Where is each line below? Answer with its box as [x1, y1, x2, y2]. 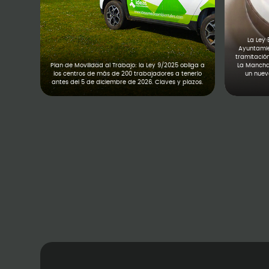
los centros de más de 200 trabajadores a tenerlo [53, 71, 202, 77]
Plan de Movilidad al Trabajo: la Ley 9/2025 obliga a [50, 62, 205, 68]
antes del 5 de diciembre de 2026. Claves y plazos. [52, 79, 204, 85]
